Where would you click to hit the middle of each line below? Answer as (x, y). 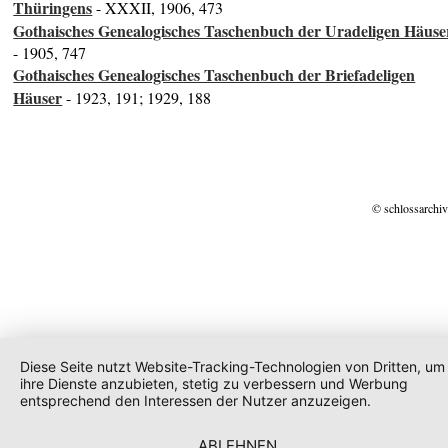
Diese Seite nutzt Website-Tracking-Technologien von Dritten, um (232, 366)
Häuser (38, 98)
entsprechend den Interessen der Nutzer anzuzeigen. (195, 400)
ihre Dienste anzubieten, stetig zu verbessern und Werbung (214, 383)
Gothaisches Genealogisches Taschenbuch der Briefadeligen (214, 75)
